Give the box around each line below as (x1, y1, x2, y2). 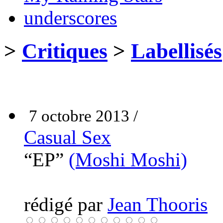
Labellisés (131, 39, 222, 63)
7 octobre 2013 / (29, 107, 138, 125)
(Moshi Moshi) (69, 148, 187, 170)
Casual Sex (24, 126, 111, 148)
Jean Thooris (108, 193, 208, 215)
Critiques (22, 39, 108, 63)
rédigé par (24, 193, 108, 215)
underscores (24, 6, 117, 28)
